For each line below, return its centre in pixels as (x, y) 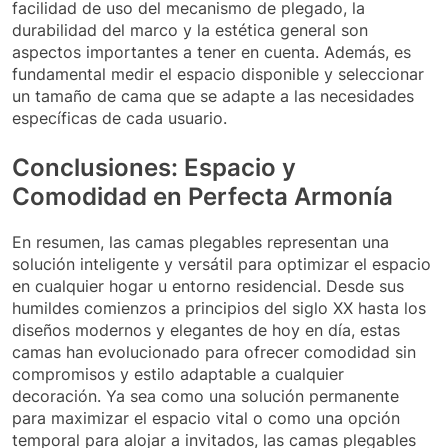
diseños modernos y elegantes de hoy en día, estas (206, 329)
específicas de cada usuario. (119, 117)
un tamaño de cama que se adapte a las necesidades (213, 95)
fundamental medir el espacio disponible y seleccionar (218, 73)
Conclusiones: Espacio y (154, 167)
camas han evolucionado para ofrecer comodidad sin (214, 351)
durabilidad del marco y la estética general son (190, 29)
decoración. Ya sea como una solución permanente (205, 395)
